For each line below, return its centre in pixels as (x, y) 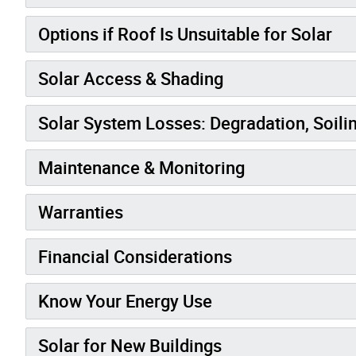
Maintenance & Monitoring (141, 167)
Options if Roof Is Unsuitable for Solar (185, 33)
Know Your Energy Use (125, 300)
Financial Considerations (135, 256)
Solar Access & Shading (131, 78)
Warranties (81, 211)
